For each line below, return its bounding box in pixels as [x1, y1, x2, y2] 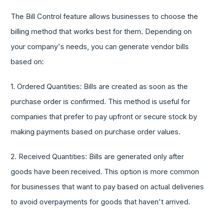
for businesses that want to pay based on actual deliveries [11, 182, 204, 192]
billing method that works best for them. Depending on [11, 27, 192, 36]
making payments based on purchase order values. [11, 127, 181, 137]
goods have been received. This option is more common [11, 167, 200, 177]
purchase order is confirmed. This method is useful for [11, 97, 191, 107]
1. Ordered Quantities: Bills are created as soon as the [11, 82, 188, 91]
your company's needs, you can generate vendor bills [11, 42, 189, 52]
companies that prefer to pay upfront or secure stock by [11, 112, 198, 122]
